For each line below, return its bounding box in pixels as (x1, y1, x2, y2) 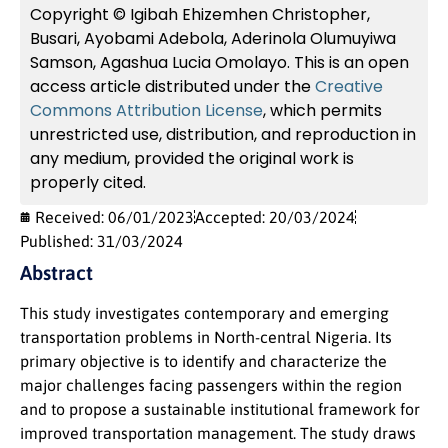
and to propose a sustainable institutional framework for (20, 400, 420, 418)
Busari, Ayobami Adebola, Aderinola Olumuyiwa (30, 27, 396, 50)
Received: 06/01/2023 (35, 208, 194, 226)
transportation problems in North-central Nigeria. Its (20, 328, 392, 346)
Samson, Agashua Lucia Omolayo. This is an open (30, 51, 409, 74)
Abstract (20, 261, 93, 284)
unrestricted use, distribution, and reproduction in (30, 123, 416, 146)
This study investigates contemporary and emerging (20, 304, 389, 322)
